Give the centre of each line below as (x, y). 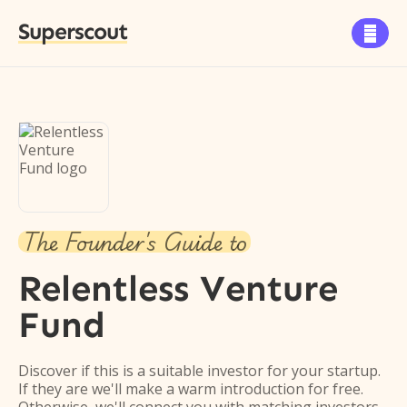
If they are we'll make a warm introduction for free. (191, 389)
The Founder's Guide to (134, 242)
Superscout (73, 32)
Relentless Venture (178, 288)
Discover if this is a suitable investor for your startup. (199, 371)
